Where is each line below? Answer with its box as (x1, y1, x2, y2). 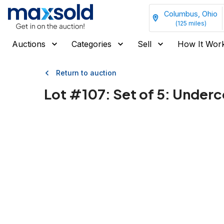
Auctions (12, 39, 45, 49)
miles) (186, 19, 206, 27)
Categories (71, 39, 111, 49)
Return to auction (56, 68, 116, 77)
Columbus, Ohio (164, 9, 217, 18)
